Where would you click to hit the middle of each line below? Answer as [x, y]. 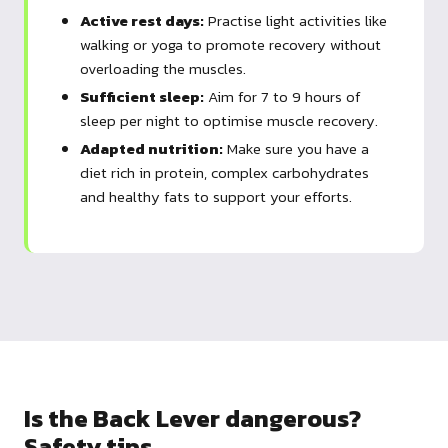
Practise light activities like [295, 20]
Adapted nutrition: [151, 148]
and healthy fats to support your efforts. [216, 196]
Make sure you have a [296, 148]
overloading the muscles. [163, 68]
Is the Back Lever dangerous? [192, 418]
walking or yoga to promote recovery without [230, 44]
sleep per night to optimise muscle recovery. [229, 120]
